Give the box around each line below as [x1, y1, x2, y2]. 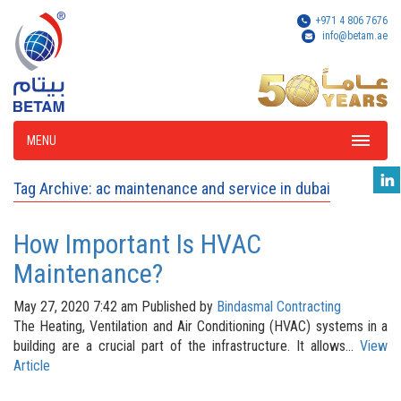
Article [13, 357, 50, 374]
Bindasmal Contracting [217, 298, 341, 315]
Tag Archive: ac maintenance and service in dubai [13, 179, 330, 198]
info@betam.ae [322, 30, 388, 42]
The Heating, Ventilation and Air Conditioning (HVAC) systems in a [13, 318, 388, 335]
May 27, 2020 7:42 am [13, 298, 138, 315]
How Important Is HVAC [13, 228, 261, 260]
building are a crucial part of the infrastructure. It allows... [13, 337, 360, 354]
